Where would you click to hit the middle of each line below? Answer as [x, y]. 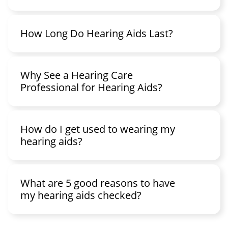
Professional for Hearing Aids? [91, 87]
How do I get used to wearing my [98, 129]
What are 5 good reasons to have [98, 183]
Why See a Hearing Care [77, 75]
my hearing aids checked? [81, 195]
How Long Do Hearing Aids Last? [97, 33]
